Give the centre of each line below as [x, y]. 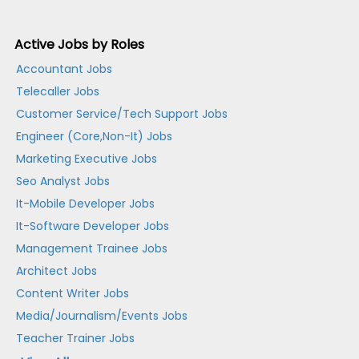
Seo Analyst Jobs [63, 182]
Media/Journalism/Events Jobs [102, 316]
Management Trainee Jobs [92, 249]
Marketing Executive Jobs [87, 159]
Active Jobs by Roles [80, 45]
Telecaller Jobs [58, 92]
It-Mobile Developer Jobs [86, 204]
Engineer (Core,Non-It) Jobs [95, 137]
